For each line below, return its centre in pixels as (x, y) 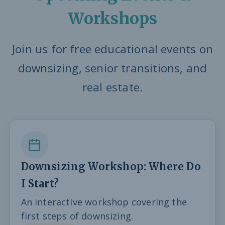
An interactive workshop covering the (104, 202)
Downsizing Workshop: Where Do (111, 167)
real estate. (113, 87)
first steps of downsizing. (77, 216)
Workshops (113, 18)
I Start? (40, 184)
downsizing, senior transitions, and (113, 68)
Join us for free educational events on (113, 49)
